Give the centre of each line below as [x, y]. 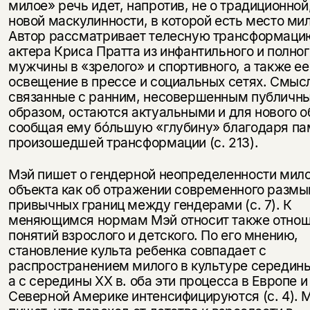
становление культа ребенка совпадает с [137, 251]
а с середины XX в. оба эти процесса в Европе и [158, 281]
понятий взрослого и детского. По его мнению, [153, 236]
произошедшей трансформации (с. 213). [133, 143]
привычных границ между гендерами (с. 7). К [150, 205]
